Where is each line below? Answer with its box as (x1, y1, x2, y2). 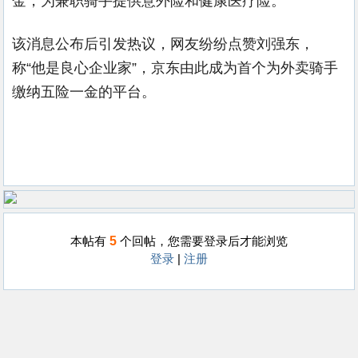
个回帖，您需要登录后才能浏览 (117, 235, 288, 248)
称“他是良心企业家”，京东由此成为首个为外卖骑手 (12, 60, 338, 76)
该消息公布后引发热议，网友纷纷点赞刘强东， (12, 36, 314, 52)
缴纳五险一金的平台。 (12, 84, 156, 100)
